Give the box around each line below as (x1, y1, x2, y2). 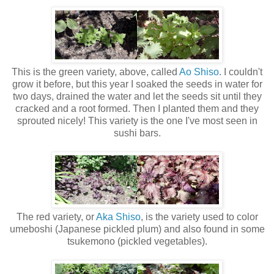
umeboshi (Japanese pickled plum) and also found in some (9, 224, 265, 235)
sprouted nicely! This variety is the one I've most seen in (17, 116, 257, 127)
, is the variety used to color (140, 212, 258, 223)
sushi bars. (113, 128, 161, 139)
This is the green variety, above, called (12, 67, 179, 78)
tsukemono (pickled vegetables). (67, 236, 207, 247)
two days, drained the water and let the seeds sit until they (12, 91, 262, 102)
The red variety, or (16, 212, 96, 223)
